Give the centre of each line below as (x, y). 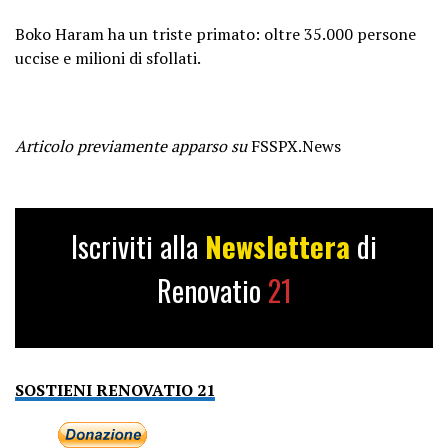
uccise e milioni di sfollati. (108, 57)
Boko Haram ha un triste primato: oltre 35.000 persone (215, 33)
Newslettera (281, 245)
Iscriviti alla (138, 245)
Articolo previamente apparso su (131, 145)
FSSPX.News (294, 145)
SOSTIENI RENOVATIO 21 (115, 389)
